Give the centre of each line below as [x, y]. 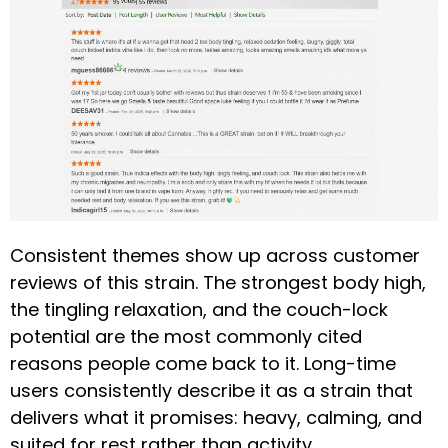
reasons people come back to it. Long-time [203, 364]
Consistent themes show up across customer [215, 256]
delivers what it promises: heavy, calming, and [216, 418]
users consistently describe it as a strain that [211, 391]
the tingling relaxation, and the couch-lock [199, 310]
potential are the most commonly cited [186, 337]
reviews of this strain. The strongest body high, [218, 283]
